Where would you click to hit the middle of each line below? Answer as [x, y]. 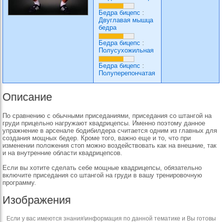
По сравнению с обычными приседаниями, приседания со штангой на [107, 116]
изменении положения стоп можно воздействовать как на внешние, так [110, 145]
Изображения [37, 200]
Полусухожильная [126, 50]
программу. [19, 183]
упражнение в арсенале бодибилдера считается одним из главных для [110, 131]
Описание [27, 97]
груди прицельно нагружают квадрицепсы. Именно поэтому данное [104, 123]
